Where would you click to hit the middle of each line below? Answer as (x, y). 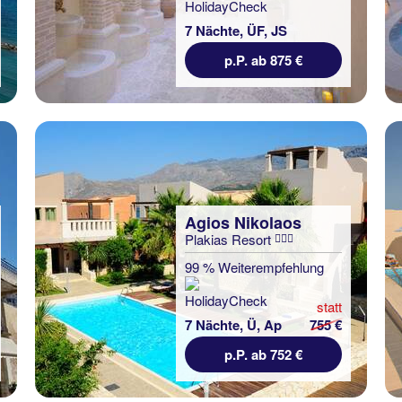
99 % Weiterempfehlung (254, 267)
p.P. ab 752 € (263, 354)
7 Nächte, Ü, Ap (233, 325)
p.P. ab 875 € (263, 60)
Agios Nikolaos (243, 223)
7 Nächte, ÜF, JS (236, 31)
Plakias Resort (230, 239)
